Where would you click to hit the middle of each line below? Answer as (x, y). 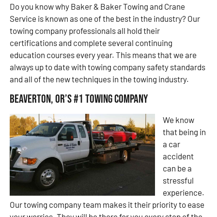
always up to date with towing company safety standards (108, 67)
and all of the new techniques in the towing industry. (99, 79)
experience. (184, 192)
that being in (184, 132)
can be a (177, 168)
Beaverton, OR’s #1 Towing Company (79, 99)
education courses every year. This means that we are (103, 55)
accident (178, 156)
